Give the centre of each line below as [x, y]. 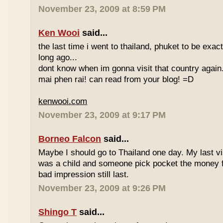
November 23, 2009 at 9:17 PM [102, 115]
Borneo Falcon [70, 139]
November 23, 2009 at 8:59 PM [102, 9]
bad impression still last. [84, 174]
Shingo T [58, 212]
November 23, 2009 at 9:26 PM [102, 188]
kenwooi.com [63, 101]
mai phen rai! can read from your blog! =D [116, 79]
